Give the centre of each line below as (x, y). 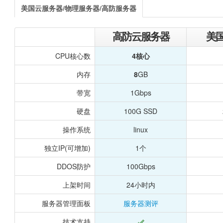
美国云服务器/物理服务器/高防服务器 (79, 8)
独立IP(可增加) (68, 148)
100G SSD (141, 111)
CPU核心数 (73, 56)
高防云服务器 (141, 36)
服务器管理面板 (66, 203)
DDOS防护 (74, 166)
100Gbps (141, 166)
